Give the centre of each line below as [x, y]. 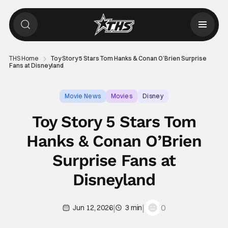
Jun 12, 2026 [93, 208]
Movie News [83, 96]
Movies [122, 96]
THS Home [24, 58]
